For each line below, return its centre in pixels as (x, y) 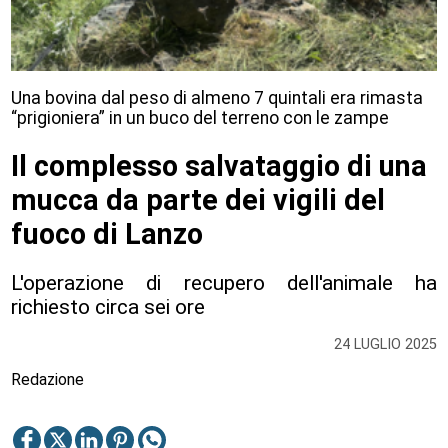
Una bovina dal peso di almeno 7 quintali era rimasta (217, 98)
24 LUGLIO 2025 (385, 344)
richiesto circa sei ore (108, 307)
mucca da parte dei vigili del (198, 199)
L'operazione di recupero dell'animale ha (224, 283)
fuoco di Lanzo (107, 233)
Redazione (48, 380)
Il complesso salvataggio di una (219, 165)
